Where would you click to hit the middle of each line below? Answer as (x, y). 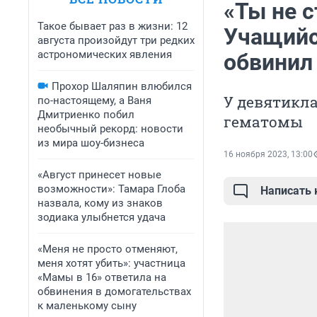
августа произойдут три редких (116, 40)
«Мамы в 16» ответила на (102, 277)
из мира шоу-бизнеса (91, 143)
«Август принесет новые (99, 175)
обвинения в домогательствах (114, 292)
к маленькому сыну (87, 306)
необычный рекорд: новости (110, 129)
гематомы (263, 122)
